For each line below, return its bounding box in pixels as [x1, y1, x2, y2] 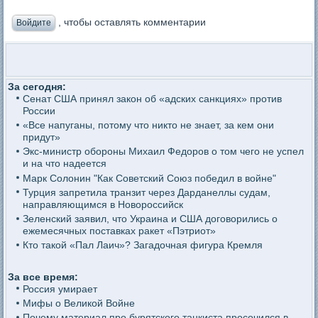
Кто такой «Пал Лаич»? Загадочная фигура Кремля [22, 239, 263, 251]
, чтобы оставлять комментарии [58, 16, 207, 28]
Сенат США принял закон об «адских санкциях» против [22, 92, 282, 104]
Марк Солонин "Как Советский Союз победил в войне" [22, 172, 276, 184]
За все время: [8, 270, 79, 283]
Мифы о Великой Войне [22, 297, 135, 309]
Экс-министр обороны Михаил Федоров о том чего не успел [22, 146, 304, 158]
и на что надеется [22, 158, 106, 170]
